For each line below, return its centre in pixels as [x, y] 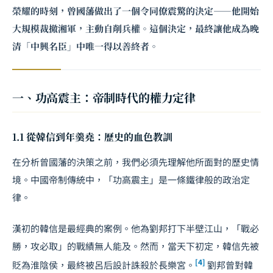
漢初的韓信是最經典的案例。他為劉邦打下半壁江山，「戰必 [136, 228]
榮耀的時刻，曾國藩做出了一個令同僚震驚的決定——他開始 [136, 11]
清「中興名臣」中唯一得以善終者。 [85, 46]
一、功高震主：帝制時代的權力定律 [104, 97]
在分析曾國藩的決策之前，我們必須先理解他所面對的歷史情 [136, 162]
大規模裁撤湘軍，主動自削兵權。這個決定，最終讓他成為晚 [136, 28]
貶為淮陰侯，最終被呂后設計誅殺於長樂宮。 [104, 265]
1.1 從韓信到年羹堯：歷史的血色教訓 [92, 137]
